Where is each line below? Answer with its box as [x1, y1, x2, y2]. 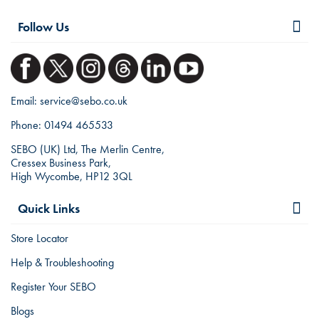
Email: [11, 93, 40, 108]
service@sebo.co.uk [40, 93, 127, 108]
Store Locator [11, 230, 68, 246]
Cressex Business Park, [11, 155, 111, 170]
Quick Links [18, 199, 80, 216]
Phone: [11, 117, 44, 132]
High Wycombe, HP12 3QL [11, 168, 132, 184]
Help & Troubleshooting [11, 254, 114, 270]
